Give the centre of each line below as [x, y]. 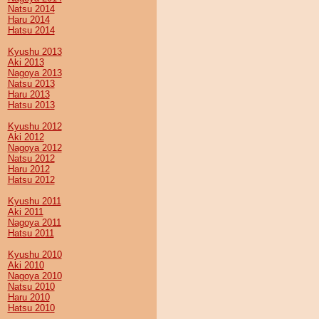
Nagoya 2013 [35, 73]
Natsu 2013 [31, 84]
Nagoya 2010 [35, 276]
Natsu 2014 [31, 9]
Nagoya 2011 [34, 223]
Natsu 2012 [31, 158]
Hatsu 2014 [31, 30]
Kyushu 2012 [35, 126]
